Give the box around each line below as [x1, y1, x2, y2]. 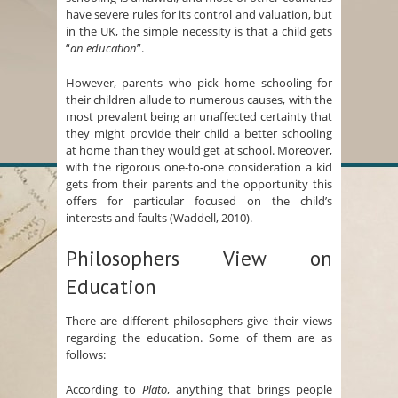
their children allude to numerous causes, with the [66, 92, 332, 108]
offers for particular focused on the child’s [66, 193, 332, 210]
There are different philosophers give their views [66, 313, 332, 330]
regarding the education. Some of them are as [66, 330, 332, 346]
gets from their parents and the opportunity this [66, 176, 332, 193]
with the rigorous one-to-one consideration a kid [66, 159, 332, 176]
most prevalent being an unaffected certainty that [66, 108, 332, 125]
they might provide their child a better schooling [66, 125, 332, 142]
